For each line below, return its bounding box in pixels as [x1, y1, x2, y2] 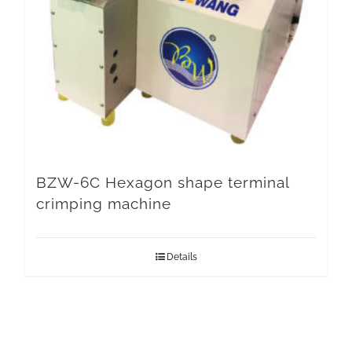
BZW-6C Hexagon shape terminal [36, 174, 289, 192]
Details [166, 251, 197, 262]
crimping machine [36, 195, 171, 213]
